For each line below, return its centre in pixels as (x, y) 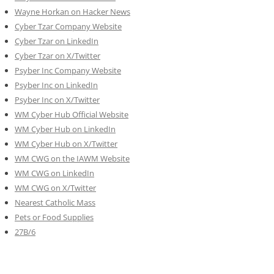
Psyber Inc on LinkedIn (56, 85)
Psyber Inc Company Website (68, 71)
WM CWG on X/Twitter (55, 188)
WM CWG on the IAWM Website (72, 159)
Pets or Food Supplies (54, 217)
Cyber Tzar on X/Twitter (57, 56)
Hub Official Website (91, 115)
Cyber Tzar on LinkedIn (57, 41)
